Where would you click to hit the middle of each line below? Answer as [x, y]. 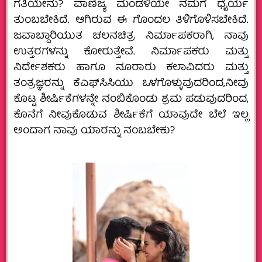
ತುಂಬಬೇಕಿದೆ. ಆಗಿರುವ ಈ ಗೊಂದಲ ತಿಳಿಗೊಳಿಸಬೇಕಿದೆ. [131, 20]
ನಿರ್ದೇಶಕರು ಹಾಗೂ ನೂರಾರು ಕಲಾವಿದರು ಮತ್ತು [131, 68]
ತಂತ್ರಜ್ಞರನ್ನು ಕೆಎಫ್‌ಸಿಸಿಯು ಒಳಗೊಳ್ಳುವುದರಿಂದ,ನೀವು [131, 84]
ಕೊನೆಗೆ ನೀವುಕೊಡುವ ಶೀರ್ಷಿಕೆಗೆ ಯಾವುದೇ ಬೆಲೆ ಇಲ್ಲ [131, 115]
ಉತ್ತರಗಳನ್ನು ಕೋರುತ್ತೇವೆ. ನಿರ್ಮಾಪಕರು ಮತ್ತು [131, 52]
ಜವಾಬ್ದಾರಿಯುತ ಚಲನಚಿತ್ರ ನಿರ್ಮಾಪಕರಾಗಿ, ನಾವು [131, 36]
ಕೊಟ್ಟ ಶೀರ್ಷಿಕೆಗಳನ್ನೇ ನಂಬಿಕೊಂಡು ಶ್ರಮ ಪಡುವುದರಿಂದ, [131, 99]
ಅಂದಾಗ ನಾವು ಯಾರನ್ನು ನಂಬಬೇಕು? [94, 131]
